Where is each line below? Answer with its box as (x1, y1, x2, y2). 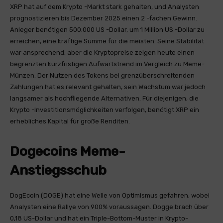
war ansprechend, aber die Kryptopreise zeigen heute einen (10, 49, 195, 56)
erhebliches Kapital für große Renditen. (10, 117, 130, 125)
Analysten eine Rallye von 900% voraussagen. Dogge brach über (10, 203, 209, 211)
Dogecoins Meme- (10, 143, 125, 159)
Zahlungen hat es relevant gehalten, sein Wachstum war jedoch (10, 83, 206, 91)
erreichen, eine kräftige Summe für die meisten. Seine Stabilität (10, 37, 204, 45)
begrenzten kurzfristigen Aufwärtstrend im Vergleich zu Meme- (10, 60, 205, 68)
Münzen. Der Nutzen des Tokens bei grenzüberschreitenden (10, 72, 195, 79)
